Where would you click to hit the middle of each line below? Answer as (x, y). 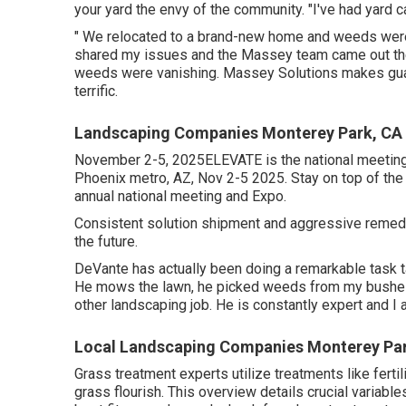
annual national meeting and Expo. (180, 196)
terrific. (96, 91)
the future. (106, 242)
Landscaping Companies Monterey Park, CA (238, 133)
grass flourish (118, 392)
